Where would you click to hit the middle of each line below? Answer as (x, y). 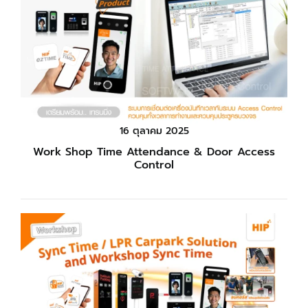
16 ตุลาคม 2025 (154, 131)
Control (154, 165)
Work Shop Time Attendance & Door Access (154, 152)
